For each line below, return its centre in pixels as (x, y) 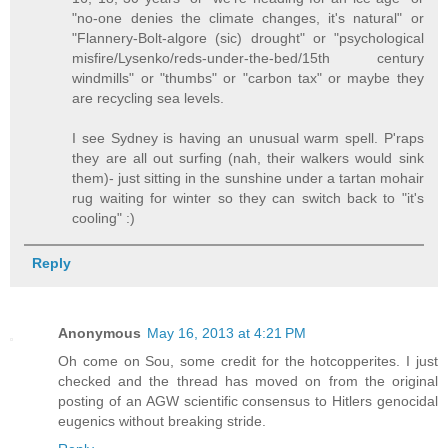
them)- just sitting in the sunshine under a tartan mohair (248, 177)
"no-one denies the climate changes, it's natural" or (248, 17)
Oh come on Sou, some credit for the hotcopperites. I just (248, 360)
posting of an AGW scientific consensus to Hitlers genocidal (248, 400)
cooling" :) (104, 217)
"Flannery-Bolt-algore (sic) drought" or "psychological (248, 37)
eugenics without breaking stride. (162, 420)
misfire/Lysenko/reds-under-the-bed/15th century (248, 57)
